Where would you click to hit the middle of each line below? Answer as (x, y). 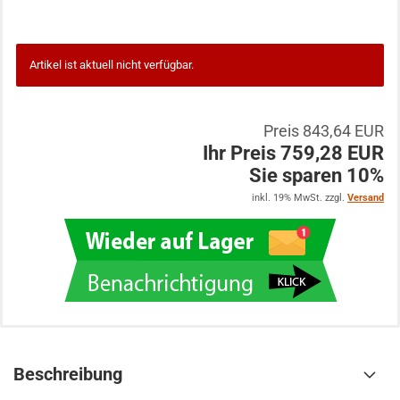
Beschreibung (68, 374)
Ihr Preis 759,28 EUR (293, 153)
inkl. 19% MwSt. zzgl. (300, 198)
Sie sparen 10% (317, 175)
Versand (366, 198)
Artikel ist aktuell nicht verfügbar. (112, 65)
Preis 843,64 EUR (324, 131)
